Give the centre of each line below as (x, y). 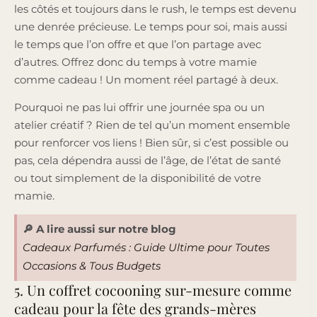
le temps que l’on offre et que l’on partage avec (138, 44)
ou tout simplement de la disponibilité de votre (138, 178)
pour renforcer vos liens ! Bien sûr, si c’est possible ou (151, 142)
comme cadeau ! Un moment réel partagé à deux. (148, 79)
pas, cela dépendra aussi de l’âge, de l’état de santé (148, 160)
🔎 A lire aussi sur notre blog (99, 229)
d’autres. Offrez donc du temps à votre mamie (136, 62)
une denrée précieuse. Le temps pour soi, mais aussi (151, 26)
